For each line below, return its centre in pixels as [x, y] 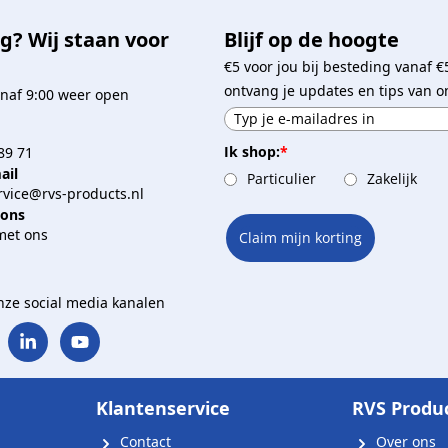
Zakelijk [391, 179]
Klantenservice [163, 408]
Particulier [281, 179]
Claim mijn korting [300, 237]
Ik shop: [251, 152]
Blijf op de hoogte [311, 40]
